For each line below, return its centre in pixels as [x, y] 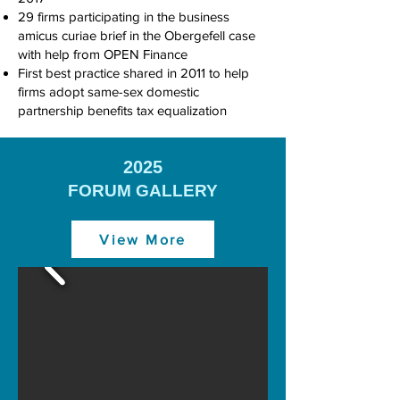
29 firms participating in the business [124, 17]
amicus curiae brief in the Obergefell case [137, 35]
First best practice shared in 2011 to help [133, 73]
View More [143, 239]
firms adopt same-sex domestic [108, 92]
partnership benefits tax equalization [122, 110]
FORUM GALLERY [143, 191]
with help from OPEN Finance [103, 54]
